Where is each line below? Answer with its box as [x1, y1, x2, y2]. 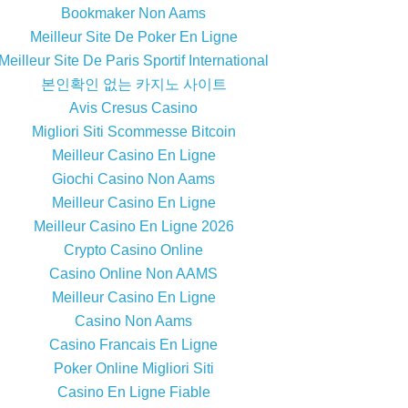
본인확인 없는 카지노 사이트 [40, 76, 227, 93]
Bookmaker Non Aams [61, 5, 206, 22]
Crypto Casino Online [64, 242, 203, 259]
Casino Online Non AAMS [49, 266, 218, 282]
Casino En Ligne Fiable [56, 384, 210, 401]
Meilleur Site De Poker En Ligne [29, 29, 238, 46]
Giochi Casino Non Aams [52, 171, 215, 188]
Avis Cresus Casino [69, 100, 198, 117]
